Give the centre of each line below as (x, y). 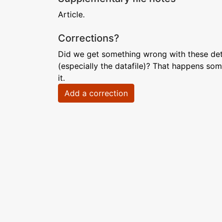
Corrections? (89, 38)
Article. (71, 14)
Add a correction (96, 93)
